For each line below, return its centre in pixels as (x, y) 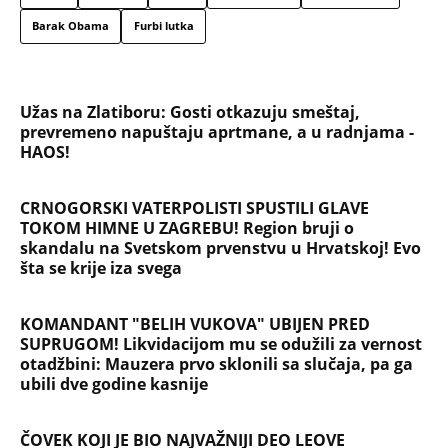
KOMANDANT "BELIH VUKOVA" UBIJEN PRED (195, 323)
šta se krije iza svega (101, 267)
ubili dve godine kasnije (114, 383)
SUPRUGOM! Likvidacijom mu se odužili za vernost (221, 343)
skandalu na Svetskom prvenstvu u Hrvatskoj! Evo (220, 247)
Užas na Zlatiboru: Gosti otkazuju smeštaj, (190, 111)
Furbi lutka (163, 26)
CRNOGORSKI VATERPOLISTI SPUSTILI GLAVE (194, 207)
